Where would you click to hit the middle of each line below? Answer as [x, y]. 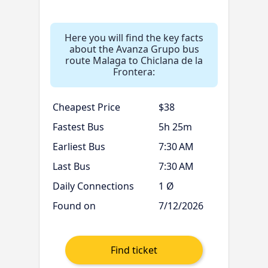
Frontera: [134, 72]
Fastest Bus [78, 127]
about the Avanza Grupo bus [134, 49]
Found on [74, 206]
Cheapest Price [86, 107]
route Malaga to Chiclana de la [134, 61]
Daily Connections [93, 186]
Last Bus [71, 167]
